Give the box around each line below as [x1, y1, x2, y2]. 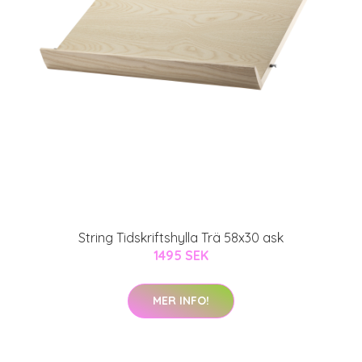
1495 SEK [154, 246, 208, 263]
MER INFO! [153, 293, 209, 308]
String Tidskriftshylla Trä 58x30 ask [78, 229, 284, 246]
